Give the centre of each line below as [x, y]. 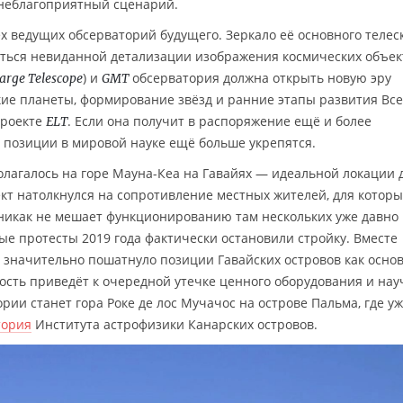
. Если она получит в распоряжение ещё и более [219, 121]
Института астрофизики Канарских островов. [175, 324]
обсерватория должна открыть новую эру [260, 77]
